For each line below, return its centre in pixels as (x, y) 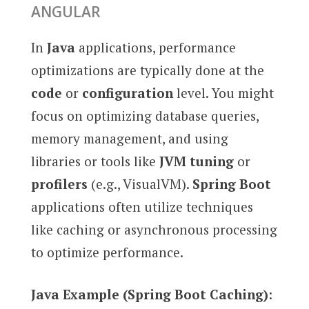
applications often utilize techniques (142, 206)
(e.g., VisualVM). (140, 183)
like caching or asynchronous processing (154, 229)
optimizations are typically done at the (147, 70)
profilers (59, 183)
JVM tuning (196, 161)
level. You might (223, 92)
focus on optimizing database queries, (144, 115)
